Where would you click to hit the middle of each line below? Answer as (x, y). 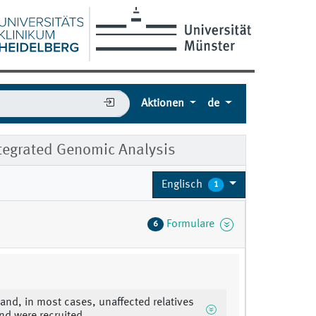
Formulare (193, 225)
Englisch (183, 184)
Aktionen (164, 104)
